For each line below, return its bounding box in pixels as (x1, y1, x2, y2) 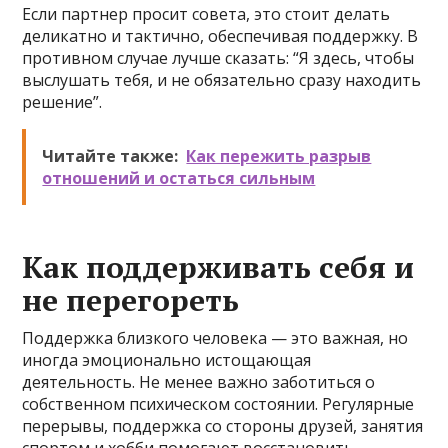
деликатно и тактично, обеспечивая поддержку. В (22, 25, 419, 47)
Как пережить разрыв (186, 145, 372, 167)
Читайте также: (42, 145, 179, 167)
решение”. (22, 91, 103, 113)
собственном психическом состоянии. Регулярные (22, 393, 415, 415)
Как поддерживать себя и (22, 247, 415, 287)
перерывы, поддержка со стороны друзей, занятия (22, 415, 424, 437)
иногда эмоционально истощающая (22, 349, 312, 371)
